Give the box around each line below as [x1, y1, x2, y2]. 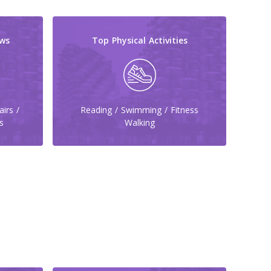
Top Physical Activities [91, 34, 188, 46]
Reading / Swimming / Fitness [80, 103, 198, 116]
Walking [124, 116, 155, 128]
